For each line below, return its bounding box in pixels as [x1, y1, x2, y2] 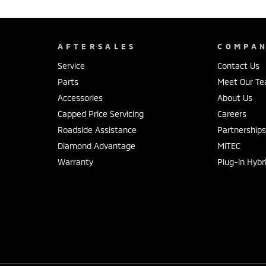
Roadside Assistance [57, 124, 137, 135]
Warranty [57, 156, 93, 167]
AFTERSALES [57, 41, 137, 51]
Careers [217, 108, 247, 119]
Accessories [57, 92, 103, 103]
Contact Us [217, 60, 260, 71]
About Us [217, 92, 253, 103]
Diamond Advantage [57, 140, 135, 151]
